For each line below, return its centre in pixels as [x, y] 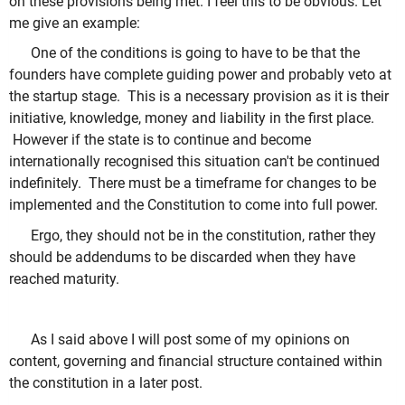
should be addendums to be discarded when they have [182, 257]
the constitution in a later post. [106, 382]
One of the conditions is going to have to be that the [195, 53]
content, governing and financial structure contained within [196, 361]
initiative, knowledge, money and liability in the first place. [192, 118]
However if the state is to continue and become [160, 140]
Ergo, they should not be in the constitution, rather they [203, 235]
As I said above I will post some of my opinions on [190, 339]
